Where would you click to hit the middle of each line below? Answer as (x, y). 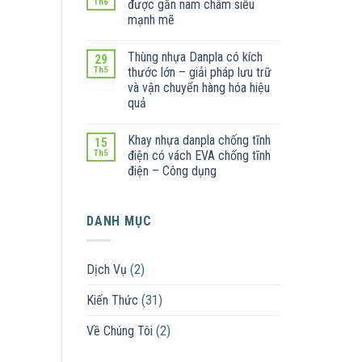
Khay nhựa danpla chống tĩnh (199, 140)
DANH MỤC (119, 221)
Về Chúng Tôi (120, 331)
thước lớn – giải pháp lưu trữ (200, 72)
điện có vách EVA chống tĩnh (199, 155)
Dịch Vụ (107, 270)
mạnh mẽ (151, 19)
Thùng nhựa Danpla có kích (195, 57)
